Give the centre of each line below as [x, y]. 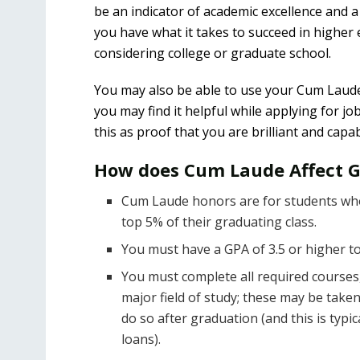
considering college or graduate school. [213, 53]
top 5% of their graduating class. [219, 221]
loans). [141, 339]
